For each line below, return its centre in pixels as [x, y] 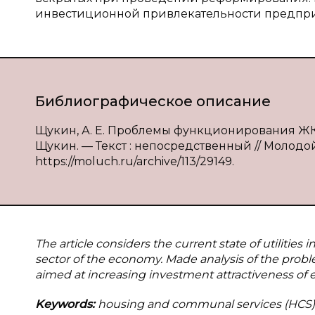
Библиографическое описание [153, 101]
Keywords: [66, 304]
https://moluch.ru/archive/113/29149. [135, 161]
